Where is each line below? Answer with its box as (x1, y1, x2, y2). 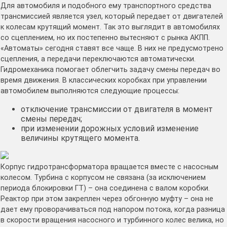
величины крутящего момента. (21, 133, 140, 143)
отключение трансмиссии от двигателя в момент (21, 104, 213, 115)
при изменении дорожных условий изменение (21, 124, 199, 134)
